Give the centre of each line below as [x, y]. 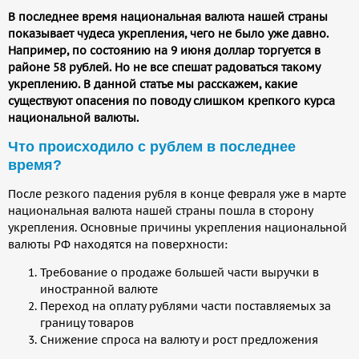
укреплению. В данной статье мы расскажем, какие [153, 84]
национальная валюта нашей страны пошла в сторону [160, 210]
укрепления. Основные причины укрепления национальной [177, 227]
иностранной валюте [99, 289]
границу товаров [87, 323]
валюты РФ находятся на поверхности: [118, 244]
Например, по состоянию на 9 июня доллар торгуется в [164, 50]
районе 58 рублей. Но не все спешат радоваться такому [164, 67]
